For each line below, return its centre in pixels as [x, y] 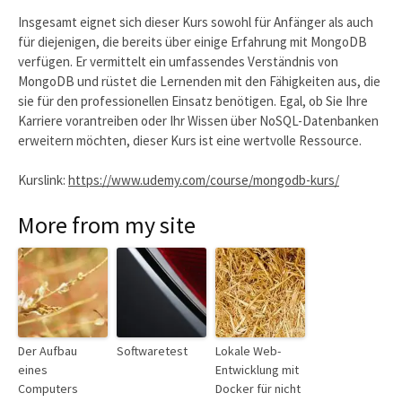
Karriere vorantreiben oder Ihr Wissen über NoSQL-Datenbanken [198, 120]
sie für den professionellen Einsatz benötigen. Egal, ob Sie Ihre [193, 100]
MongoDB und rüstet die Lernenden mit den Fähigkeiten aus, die [199, 81]
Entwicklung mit [257, 369]
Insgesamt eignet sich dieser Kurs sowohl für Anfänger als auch [196, 22]
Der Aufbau [48, 350]
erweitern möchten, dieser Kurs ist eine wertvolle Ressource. [190, 140]
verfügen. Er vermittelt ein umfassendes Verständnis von [178, 61]
